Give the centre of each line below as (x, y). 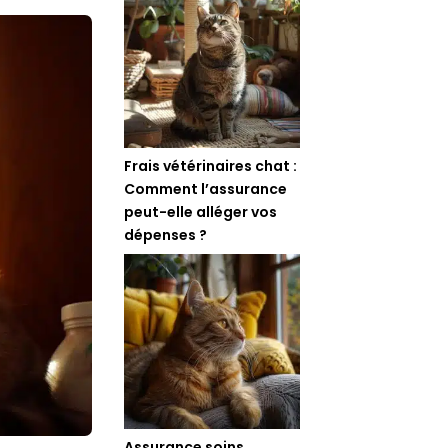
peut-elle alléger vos (201, 211)
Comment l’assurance (206, 188)
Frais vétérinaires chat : (211, 165)
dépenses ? (166, 234)
